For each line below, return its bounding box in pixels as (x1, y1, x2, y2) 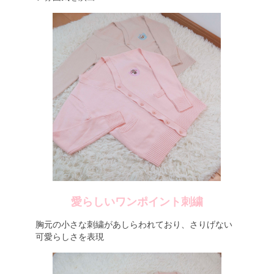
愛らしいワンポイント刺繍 (71, 196, 203, 208)
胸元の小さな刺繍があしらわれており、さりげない (35, 220, 232, 229)
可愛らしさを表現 (35, 232, 104, 242)
